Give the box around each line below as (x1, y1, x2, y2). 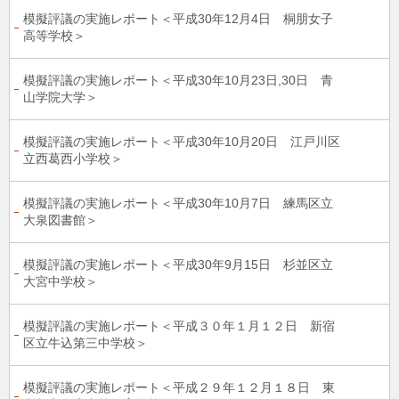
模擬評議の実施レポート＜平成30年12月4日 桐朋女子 (23, 12, 333, 26)
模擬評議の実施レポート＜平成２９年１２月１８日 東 (23, 380, 335, 395)
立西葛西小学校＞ (23, 151, 123, 166)
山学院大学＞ (23, 90, 98, 104)
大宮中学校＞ (23, 274, 98, 289)
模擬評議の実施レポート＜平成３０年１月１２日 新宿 (23, 319, 335, 333)
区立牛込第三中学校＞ (23, 336, 148, 350)
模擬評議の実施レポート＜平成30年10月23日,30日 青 (23, 73, 333, 87)
